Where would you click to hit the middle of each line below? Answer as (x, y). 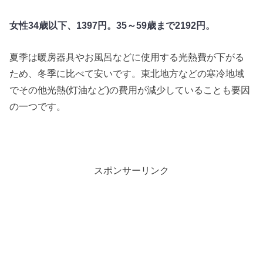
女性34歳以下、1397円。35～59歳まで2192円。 (112, 25)
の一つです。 (38, 107)
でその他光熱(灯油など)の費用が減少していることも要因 (130, 90)
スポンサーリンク (131, 171)
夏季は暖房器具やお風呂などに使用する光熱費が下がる (127, 57)
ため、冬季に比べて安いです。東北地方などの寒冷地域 (127, 74)
